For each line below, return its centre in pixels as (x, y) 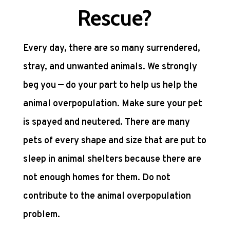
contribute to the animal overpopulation (107, 197)
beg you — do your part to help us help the (110, 86)
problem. (41, 215)
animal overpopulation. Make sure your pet (112, 104)
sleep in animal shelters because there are (112, 160)
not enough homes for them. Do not (97, 178)
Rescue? (115, 18)
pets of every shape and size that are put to (114, 141)
